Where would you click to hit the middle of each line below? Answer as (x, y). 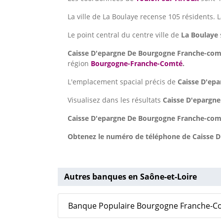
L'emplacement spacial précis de (123, 82)
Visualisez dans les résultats (115, 100)
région (79, 64)
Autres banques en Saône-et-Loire (130, 177)
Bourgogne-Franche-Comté (137, 64)
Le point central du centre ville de (124, 35)
